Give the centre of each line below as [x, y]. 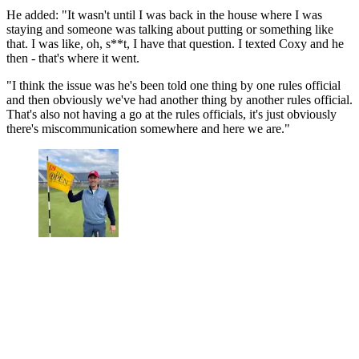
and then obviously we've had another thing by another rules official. [179, 100]
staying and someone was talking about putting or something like [170, 30]
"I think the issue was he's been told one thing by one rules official [173, 86]
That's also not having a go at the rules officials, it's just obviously [171, 115]
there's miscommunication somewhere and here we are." [148, 129]
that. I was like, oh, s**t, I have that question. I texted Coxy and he [175, 44]
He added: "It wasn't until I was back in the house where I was [164, 15]
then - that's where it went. [73, 58]
